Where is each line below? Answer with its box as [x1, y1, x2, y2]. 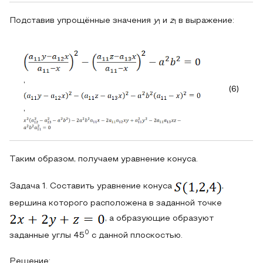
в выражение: [176, 16, 234, 25]
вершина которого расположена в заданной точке [9, 199, 222, 207]
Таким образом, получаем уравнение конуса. [9, 155, 198, 163]
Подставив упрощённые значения [9, 16, 153, 25]
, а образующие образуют [105, 214, 214, 222]
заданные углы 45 [9, 231, 85, 240]
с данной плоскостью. [89, 231, 183, 240]
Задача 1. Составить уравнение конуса [9, 182, 174, 190]
